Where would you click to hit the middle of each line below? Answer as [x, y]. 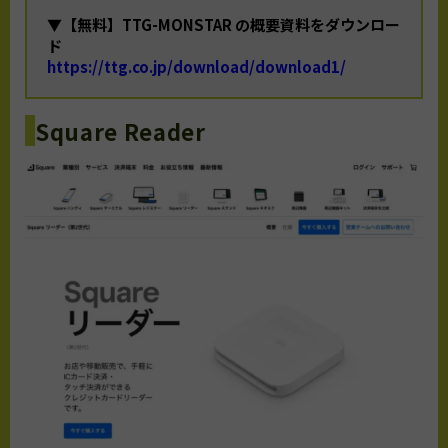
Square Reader [120, 130]
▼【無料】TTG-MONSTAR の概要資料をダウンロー [223, 25]
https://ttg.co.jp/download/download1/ [196, 67]
